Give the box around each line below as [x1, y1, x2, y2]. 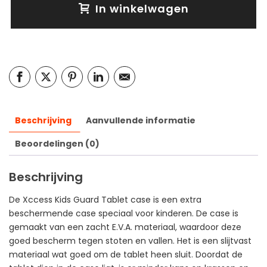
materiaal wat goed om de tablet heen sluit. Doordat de [9, 248, 243, 260]
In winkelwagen [95, 1, 189, 16]
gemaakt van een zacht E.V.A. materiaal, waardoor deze [9, 221, 241, 233]
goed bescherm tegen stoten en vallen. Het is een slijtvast [9, 234, 252, 247]
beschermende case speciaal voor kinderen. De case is [9, 207, 238, 219]
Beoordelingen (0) [15, 138, 100, 150]
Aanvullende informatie [86, 114, 195, 126]
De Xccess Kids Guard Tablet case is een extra [9, 193, 201, 206]
